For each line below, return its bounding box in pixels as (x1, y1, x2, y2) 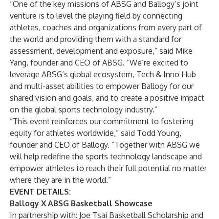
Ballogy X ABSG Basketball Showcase (10, 198, 153, 208)
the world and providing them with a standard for (10, 34, 181, 44)
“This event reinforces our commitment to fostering (10, 116, 193, 126)
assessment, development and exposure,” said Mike (10, 46, 193, 56)
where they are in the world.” (10, 175, 111, 185)
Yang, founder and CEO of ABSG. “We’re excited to (10, 58, 188, 67)
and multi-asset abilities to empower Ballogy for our (10, 81, 194, 91)
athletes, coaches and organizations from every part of (10, 22, 202, 32)
